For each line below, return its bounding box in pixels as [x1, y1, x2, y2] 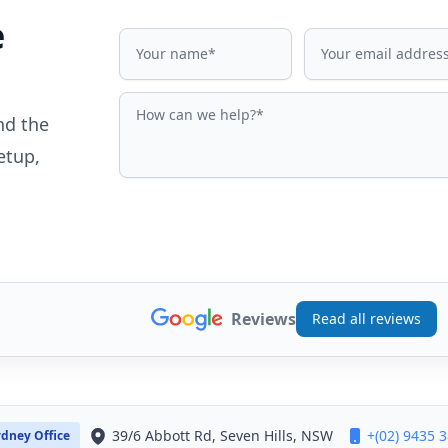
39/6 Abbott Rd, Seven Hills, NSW [112, 425, 333, 445]
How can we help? [117, 91, 254, 114]
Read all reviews [312, 309, 421, 329]
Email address [302, 27, 409, 50]
